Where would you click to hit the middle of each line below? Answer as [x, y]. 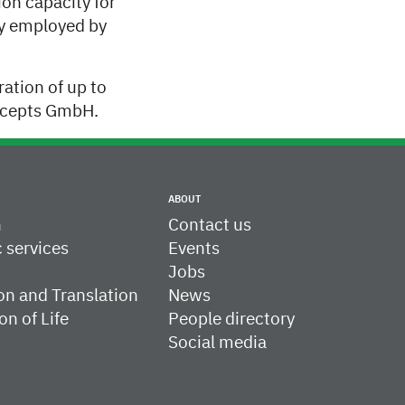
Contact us [209, 226]
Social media [217, 343]
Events [193, 249]
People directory [231, 320]
